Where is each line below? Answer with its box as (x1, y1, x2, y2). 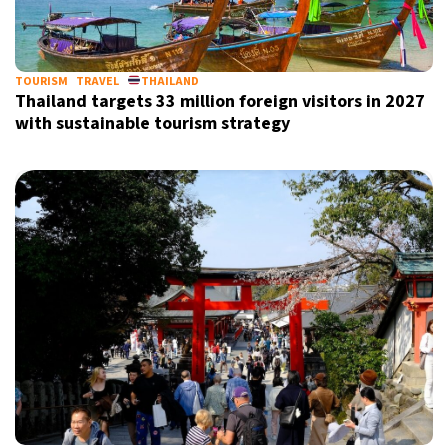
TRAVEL (76, 73, 119, 90)
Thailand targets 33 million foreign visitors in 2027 (15, 89, 425, 114)
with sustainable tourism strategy (15, 111, 290, 136)
